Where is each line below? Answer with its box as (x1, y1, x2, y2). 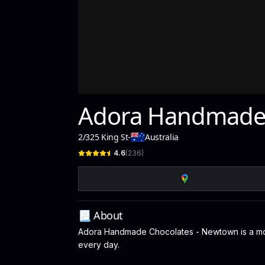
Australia (145, 131, 179, 143)
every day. (78, 240, 119, 250)
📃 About (78, 208, 123, 222)
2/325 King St (78, 131, 128, 143)
